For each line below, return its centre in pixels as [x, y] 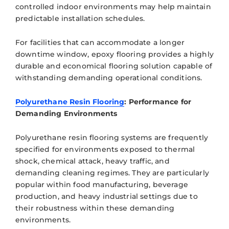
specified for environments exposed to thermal [105, 149]
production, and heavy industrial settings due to [107, 196]
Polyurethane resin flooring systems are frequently [112, 137]
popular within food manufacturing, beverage [102, 184]
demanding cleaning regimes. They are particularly [112, 173]
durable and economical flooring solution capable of [114, 66]
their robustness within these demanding [95, 208]
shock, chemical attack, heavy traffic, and [93, 161]
